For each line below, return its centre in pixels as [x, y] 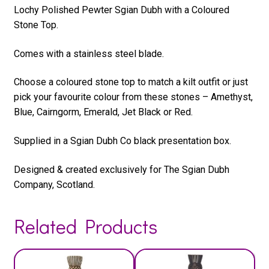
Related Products [85, 226]
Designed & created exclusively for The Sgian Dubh [121, 169]
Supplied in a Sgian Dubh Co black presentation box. [122, 141]
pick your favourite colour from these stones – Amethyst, [133, 97]
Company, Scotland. [54, 184]
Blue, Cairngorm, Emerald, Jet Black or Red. [103, 112]
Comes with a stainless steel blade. [89, 53]
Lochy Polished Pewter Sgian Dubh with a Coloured [121, 10]
